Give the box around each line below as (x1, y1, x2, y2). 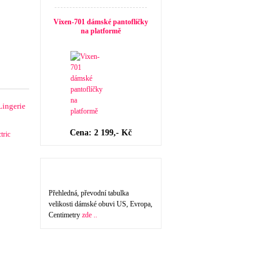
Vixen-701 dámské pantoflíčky (53, 18, 148, 26)
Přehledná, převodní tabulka (49, 189, 129, 197)
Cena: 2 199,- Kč (70, 128, 132, 137)
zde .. (82, 211, 97, 219)
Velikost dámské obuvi (49, 166, 131, 175)
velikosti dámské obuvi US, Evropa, (49, 200, 152, 208)
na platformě (81, 27, 121, 35)
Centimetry (49, 211, 82, 219)
